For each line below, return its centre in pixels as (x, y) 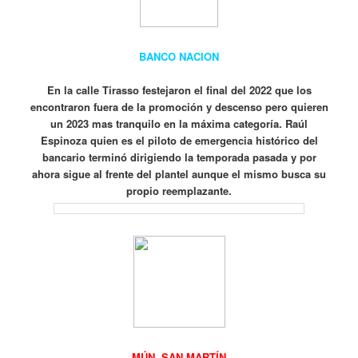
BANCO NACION (179, 57)
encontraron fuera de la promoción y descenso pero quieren (179, 107)
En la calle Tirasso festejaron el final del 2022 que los (179, 90)
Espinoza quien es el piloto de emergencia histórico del (179, 141)
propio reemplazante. (179, 191)
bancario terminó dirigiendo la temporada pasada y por (179, 157)
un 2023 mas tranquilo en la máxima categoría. (168, 124)
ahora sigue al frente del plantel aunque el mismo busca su (179, 174)
